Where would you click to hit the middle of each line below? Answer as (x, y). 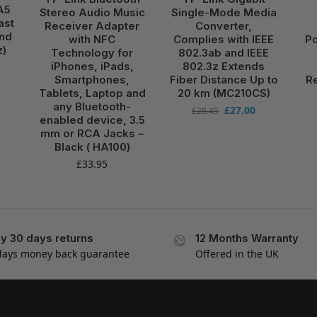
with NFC (92, 39)
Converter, (224, 25)
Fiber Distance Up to (224, 79)
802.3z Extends (224, 66)
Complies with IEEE (224, 39)
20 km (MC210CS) (224, 93)
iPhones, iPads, (92, 66)
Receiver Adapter (92, 25)
